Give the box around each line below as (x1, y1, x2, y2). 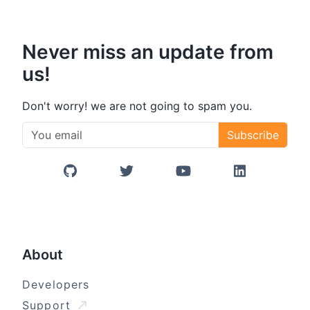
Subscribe (227, 128, 279, 143)
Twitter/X (125, 172, 173, 186)
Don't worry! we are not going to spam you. (22, 99, 252, 113)
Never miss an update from (22, 40, 273, 64)
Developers (22, 277, 90, 292)
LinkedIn (238, 172, 282, 186)
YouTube (182, 172, 228, 186)
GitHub (69, 172, 107, 186)
